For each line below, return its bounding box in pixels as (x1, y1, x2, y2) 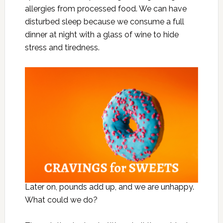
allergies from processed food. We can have (24, 4, 187, 14)
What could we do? (24, 195, 98, 205)
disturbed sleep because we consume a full (24, 17, 184, 27)
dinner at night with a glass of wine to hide (24, 30, 179, 40)
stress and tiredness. (24, 43, 100, 53)
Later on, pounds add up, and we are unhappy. (24, 182, 194, 192)
